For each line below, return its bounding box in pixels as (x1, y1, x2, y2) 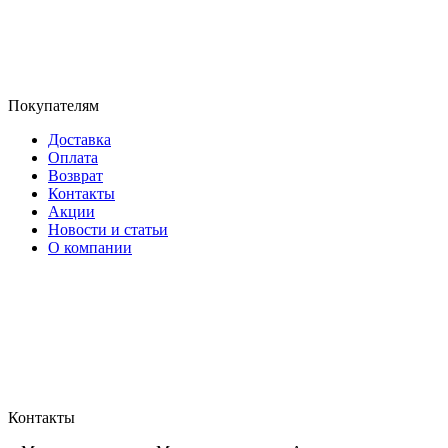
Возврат (48, 167, 103, 184)
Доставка (48, 131, 111, 148)
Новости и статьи (48, 221, 168, 238)
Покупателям (8, 97, 103, 114)
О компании (48, 239, 132, 256)
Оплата (48, 149, 98, 166)
